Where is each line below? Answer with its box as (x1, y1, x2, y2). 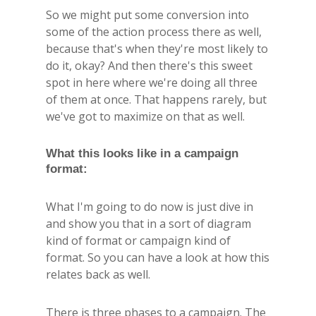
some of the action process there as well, (46, 23, 262, 39)
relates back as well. (46, 266, 150, 282)
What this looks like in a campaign (46, 146, 238, 160)
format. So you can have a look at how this (46, 249, 269, 265)
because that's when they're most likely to (46, 40, 268, 56)
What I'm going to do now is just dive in (46, 198, 253, 214)
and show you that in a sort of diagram (46, 215, 251, 231)
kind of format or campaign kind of (46, 232, 231, 248)
